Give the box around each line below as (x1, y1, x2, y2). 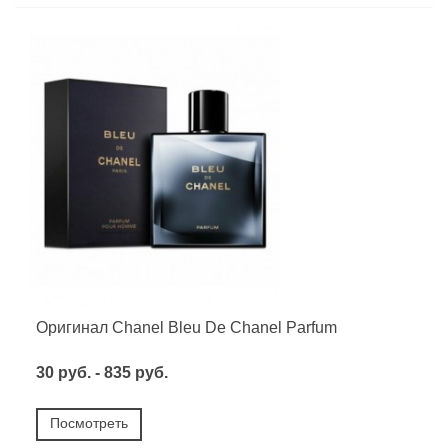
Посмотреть (50, 415, 128, 432)
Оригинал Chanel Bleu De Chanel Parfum (36, 319, 337, 337)
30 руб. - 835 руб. (36, 364, 168, 382)
